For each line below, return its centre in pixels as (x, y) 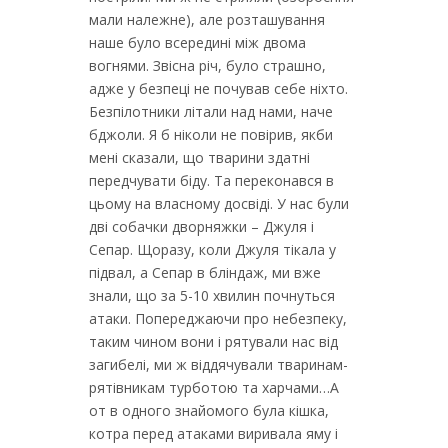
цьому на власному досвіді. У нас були (219, 203)
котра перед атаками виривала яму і (213, 433)
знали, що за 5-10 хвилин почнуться (212, 295)
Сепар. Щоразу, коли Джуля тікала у (212, 249)
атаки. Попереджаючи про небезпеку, (218, 318)
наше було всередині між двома (197, 42)
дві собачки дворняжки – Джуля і (201, 226)
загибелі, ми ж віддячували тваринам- (218, 364)
